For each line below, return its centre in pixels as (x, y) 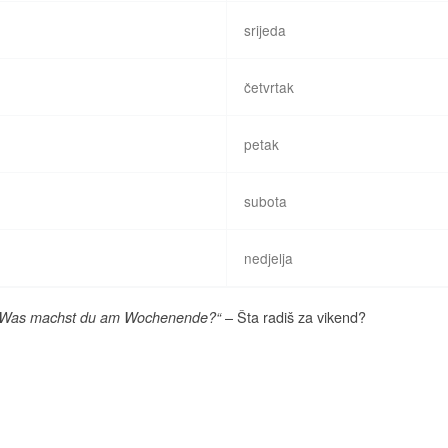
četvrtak (269, 86)
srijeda (265, 29)
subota (266, 200)
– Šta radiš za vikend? (293, 316)
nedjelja (269, 257)
